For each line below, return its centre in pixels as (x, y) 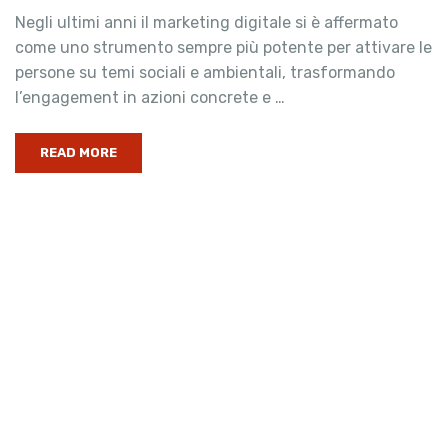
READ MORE (78, 152)
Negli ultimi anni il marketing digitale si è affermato (206, 22)
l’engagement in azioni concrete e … (150, 97)
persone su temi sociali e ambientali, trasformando (205, 72)
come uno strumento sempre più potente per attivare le (223, 47)
